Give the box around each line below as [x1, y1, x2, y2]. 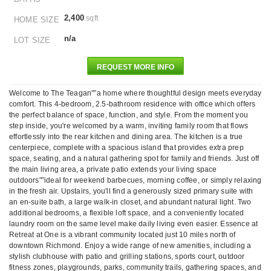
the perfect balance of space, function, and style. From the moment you [9, 111, 249, 119]
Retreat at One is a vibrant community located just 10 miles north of [9, 230, 236, 239]
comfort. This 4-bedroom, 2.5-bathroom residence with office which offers [9, 100, 256, 108]
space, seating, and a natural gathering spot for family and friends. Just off [9, 154, 260, 163]
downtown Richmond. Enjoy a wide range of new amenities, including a [9, 241, 252, 250]
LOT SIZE [14, 36, 51, 45]
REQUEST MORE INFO [97, 63, 174, 71]
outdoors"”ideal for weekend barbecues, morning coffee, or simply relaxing [9, 176, 262, 184]
